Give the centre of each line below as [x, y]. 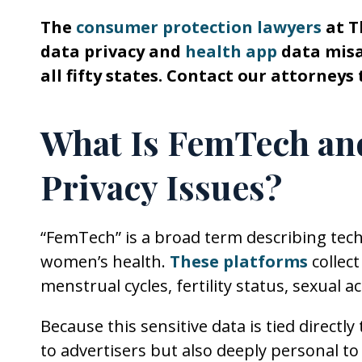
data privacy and [113, 51]
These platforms [239, 261]
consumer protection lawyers [199, 27]
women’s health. [105, 261]
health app [231, 51]
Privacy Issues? [161, 186]
